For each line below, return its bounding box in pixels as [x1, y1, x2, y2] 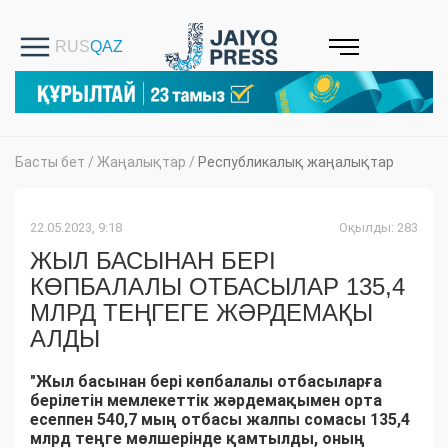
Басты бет [15, 154, 85, 171]
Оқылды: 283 [339, 220, 418, 236]
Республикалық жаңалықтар [198, 154, 394, 171]
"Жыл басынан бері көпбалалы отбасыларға [30, 372, 382, 392]
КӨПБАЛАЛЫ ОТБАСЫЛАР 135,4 [30, 273, 405, 301]
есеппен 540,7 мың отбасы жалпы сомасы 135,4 [30, 410, 410, 430]
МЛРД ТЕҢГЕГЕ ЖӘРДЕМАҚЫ [30, 299, 373, 327]
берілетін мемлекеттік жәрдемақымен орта [30, 391, 382, 411]
